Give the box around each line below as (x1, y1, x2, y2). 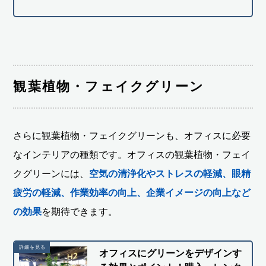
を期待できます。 (42, 206, 118, 217)
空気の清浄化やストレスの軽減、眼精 (89, 168, 251, 179)
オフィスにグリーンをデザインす (99, 248, 242, 258)
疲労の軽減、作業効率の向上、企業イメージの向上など (13, 187, 251, 198)
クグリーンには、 (13, 168, 90, 179)
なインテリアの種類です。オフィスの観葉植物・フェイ (13, 149, 251, 160)
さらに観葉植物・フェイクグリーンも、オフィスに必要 (13, 130, 251, 141)
